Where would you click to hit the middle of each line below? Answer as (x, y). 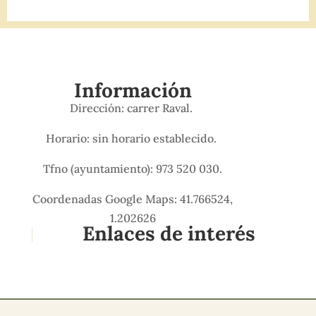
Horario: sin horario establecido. (133, 138)
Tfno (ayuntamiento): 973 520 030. (133, 169)
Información (133, 90)
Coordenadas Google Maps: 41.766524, (133, 199)
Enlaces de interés (169, 233)
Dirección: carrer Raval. (133, 108)
